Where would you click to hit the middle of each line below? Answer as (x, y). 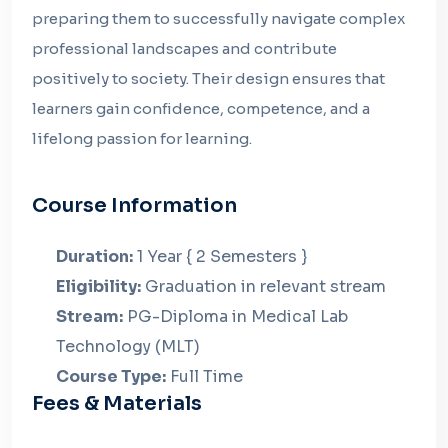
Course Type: (111, 376)
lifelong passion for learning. (142, 138)
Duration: (94, 256)
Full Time (204, 376)
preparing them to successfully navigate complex (218, 18)
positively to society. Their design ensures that (208, 78)
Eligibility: (98, 286)
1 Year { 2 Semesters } (220, 256)
